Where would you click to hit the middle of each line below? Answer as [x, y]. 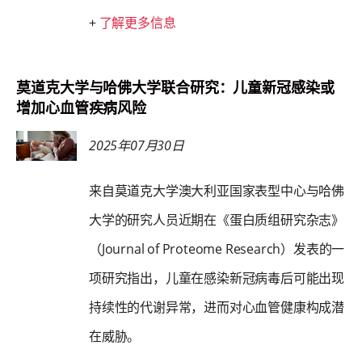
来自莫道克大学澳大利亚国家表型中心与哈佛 [217, 191]
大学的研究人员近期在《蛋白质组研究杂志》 [217, 220]
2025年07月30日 [137, 145]
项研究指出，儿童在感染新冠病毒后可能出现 [217, 278]
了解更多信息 [137, 23]
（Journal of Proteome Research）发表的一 [217, 249]
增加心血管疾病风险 [82, 107]
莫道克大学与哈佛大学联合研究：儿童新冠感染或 [175, 87]
